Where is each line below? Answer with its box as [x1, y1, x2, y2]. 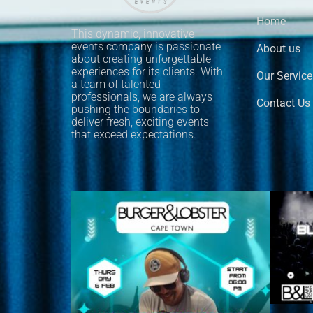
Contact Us [256, 96, 310, 110]
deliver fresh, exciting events [71, 115, 209, 129]
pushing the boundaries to [71, 103, 200, 116]
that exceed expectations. [71, 128, 196, 141]
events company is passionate [71, 40, 221, 53]
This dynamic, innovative [71, 27, 194, 41]
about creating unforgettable [71, 52, 211, 66]
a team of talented [71, 78, 161, 91]
